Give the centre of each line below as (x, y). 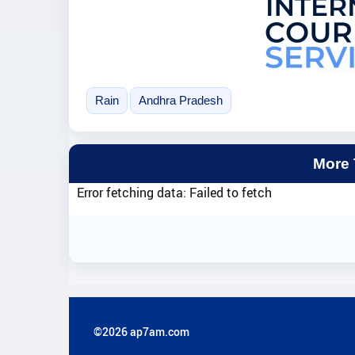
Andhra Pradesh (180, 101)
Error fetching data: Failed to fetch (174, 192)
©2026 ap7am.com (141, 332)
